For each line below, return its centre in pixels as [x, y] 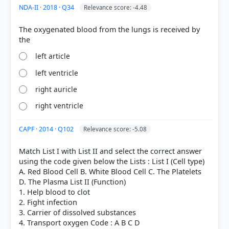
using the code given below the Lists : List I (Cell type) [112, 162]
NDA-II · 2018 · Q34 [47, 7]
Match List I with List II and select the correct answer [110, 151]
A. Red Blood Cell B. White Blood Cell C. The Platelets [110, 172]
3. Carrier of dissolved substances [77, 213]
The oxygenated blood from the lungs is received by [109, 29]
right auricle [56, 89]
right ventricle [60, 106]
